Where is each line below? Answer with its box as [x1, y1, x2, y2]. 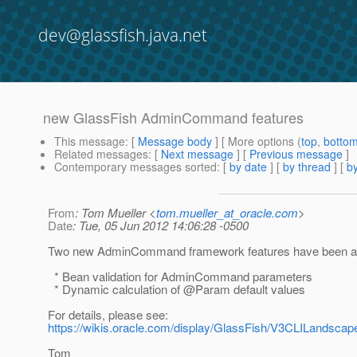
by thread [283, 159, 331, 175]
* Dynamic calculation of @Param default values [48, 280, 305, 298]
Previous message [249, 146, 343, 163]
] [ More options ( [212, 133, 301, 150]
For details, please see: [48, 306, 168, 324]
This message [54, 133, 125, 150]
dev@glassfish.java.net [38, 24, 207, 46]
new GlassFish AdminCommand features [43, 107, 304, 128]
